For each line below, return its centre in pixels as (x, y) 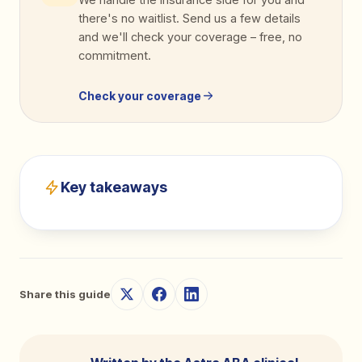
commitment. (115, 55)
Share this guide (65, 294)
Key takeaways (114, 187)
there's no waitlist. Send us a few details (189, 18)
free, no (279, 37)
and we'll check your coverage (164, 37)
